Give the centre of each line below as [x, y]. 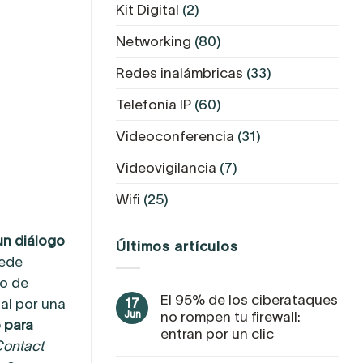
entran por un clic [217, 333]
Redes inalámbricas [179, 73]
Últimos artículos [177, 247]
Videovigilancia [166, 167]
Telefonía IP [154, 104]
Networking [154, 41]
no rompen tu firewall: [231, 316]
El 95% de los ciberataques [249, 299]
